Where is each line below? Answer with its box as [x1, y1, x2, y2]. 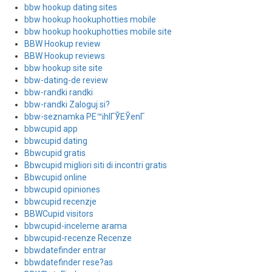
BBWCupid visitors [24, 209, 93, 219]
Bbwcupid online [24, 172, 87, 182]
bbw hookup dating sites [24, 2, 117, 12]
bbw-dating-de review [24, 75, 108, 85]
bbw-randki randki [24, 87, 93, 97]
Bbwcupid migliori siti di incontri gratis [24, 160, 167, 170]
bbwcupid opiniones [24, 185, 100, 194]
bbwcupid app [24, 124, 78, 134]
